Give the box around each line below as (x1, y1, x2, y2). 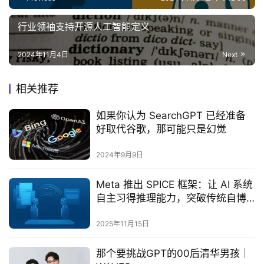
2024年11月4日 (18, 49, 68, 59)
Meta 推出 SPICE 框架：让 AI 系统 (95, 178, 253, 190)
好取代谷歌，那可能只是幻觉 (95, 123, 226, 135)
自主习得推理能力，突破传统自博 (95, 192, 246, 204)
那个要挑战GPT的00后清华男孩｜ (95, 247, 250, 260)
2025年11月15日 (95, 219, 149, 229)
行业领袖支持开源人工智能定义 (18, 20, 150, 32)
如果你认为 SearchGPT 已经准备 (95, 109, 246, 121)
